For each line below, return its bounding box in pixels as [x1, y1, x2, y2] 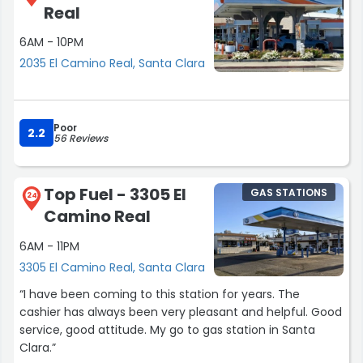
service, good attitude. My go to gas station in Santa [19, 322, 315, 339]
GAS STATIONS [250, 186, 327, 199]
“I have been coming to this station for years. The [19, 286, 300, 303]
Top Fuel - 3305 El [44, 182, 186, 206]
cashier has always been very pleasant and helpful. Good [19, 304, 342, 321]
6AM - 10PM [19, 34, 83, 51]
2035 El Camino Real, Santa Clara [19, 55, 205, 72]
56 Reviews [53, 131, 108, 146]
